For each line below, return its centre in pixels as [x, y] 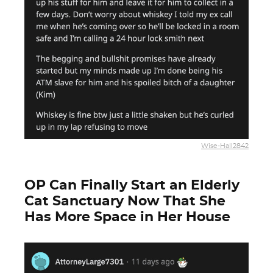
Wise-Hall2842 [225, 146]
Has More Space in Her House [127, 217]
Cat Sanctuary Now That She [125, 201]
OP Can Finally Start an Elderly [132, 185]
